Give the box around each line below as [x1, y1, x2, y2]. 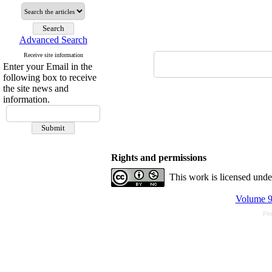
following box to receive [3, 72, 97, 83]
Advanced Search [19, 35, 87, 45]
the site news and [3, 83, 69, 93]
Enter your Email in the [3, 61, 92, 72]
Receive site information [23, 52, 83, 58]
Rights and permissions [111, 152, 206, 163]
